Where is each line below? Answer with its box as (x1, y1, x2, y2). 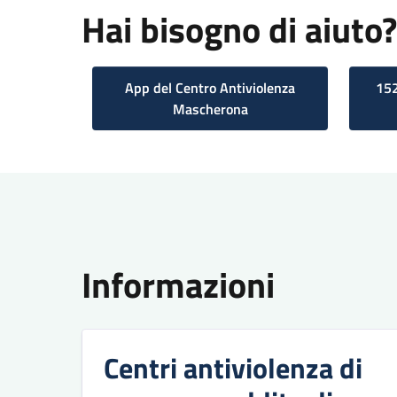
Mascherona (172, 97, 248, 120)
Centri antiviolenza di (104, 346, 362, 389)
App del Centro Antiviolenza (125, 76, 295, 98)
